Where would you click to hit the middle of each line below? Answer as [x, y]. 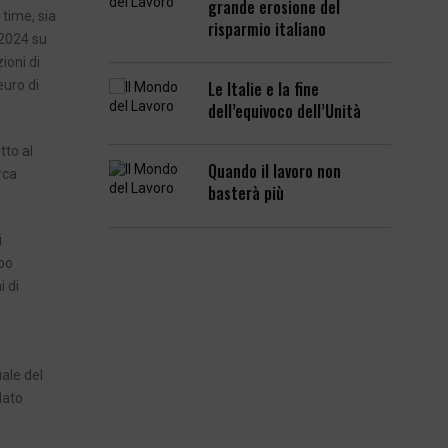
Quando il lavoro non [275, 171]
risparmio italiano [267, 29]
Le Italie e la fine [264, 89]
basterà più [246, 193]
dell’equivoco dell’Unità [285, 111]
